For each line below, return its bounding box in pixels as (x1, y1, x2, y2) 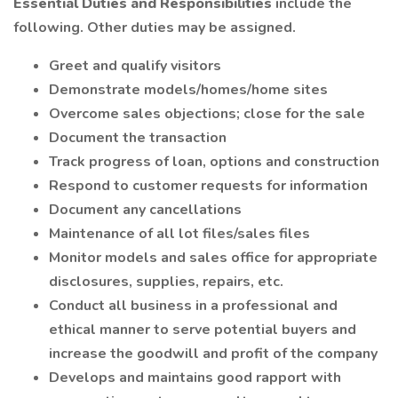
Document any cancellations (49, 200, 242, 219)
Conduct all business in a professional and (49, 296, 338, 315)
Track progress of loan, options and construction (49, 152, 379, 171)
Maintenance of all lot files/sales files (49, 224, 310, 243)
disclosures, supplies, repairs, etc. (49, 272, 283, 291)
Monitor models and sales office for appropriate (49, 248, 378, 267)
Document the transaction (49, 128, 227, 147)
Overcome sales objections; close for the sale (49, 104, 365, 123)
